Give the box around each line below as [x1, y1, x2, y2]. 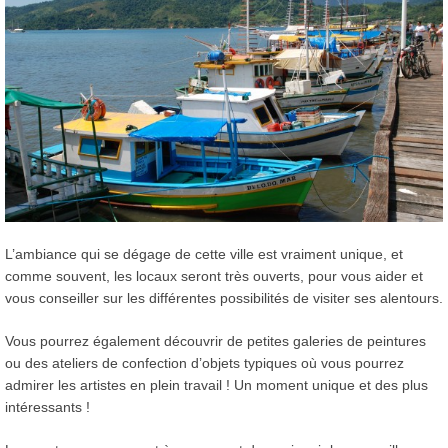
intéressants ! [5, 398, 90, 415]
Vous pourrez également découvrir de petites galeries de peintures [5, 332, 426, 349]
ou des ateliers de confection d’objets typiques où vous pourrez [5, 354, 404, 371]
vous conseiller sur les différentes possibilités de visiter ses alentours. [5, 289, 443, 306]
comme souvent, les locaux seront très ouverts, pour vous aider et [5, 267, 423, 284]
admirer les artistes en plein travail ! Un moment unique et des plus [5, 376, 428, 393]
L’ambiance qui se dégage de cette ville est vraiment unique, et [5, 245, 403, 262]
